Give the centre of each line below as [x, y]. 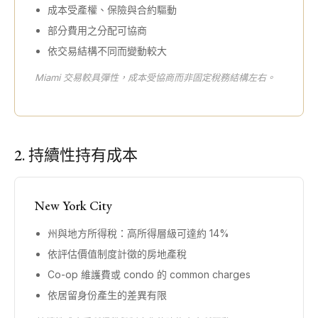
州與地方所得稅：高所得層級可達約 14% [138, 233]
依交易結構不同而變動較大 [107, 51]
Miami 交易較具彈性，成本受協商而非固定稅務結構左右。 [155, 77]
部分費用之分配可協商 [97, 30]
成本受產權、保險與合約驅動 [112, 10]
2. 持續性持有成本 [76, 155]
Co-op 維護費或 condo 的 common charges [149, 274]
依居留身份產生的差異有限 [107, 295]
